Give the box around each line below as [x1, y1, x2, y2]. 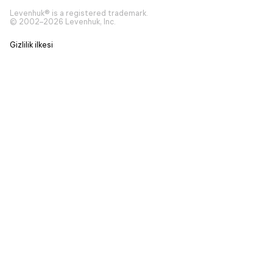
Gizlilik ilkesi [10, 40, 53, 49]
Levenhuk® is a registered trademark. [10, 9, 148, 18]
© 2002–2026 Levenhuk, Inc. [10, 17, 116, 26]
